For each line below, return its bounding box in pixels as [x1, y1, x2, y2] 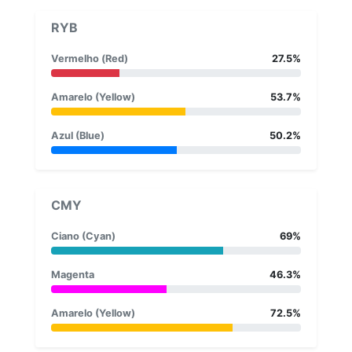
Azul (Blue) [51, 129, 104, 141]
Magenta [51, 268, 94, 280]
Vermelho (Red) [51, 52, 128, 64]
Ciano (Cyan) [51, 229, 115, 242]
